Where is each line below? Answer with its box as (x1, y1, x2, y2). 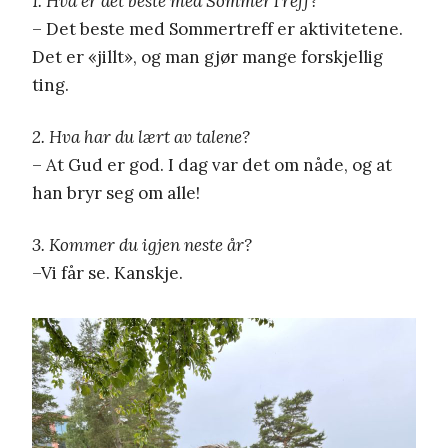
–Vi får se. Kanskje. (32, 261, 183, 284)
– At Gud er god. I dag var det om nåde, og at (32, 153, 392, 176)
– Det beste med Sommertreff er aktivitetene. (32, 17, 403, 40)
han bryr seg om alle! (32, 181, 200, 204)
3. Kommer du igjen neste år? (32, 233, 252, 256)
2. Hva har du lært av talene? (32, 125, 250, 148)
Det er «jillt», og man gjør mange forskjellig (32, 45, 383, 68)
